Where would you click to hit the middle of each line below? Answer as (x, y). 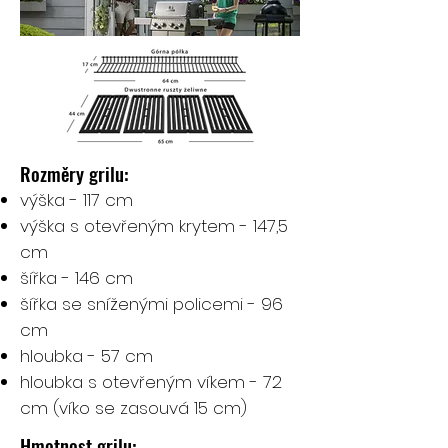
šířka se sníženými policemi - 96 (151, 304)
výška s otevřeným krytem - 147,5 (154, 226)
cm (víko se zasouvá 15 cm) (133, 408)
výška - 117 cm (76, 200)
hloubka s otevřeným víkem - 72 (151, 382)
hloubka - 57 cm (86, 356)
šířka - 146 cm (76, 278)
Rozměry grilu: (74, 173)
